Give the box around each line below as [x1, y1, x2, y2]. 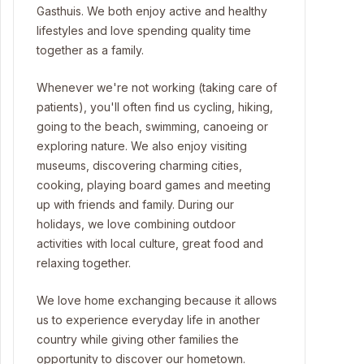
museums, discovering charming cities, [37, 158, 242, 172]
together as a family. [37, 43, 144, 57]
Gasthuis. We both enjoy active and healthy [37, 4, 267, 18]
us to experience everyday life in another [37, 313, 260, 327]
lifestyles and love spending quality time [37, 24, 251, 37]
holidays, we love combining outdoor [37, 217, 236, 231]
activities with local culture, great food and [37, 236, 263, 250]
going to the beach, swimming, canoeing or [37, 119, 268, 133]
